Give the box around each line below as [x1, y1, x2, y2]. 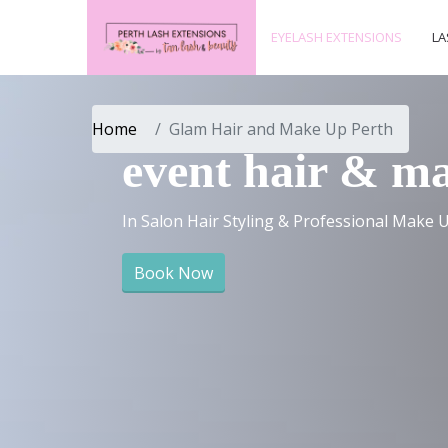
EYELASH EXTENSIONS [271, 27, 402, 46]
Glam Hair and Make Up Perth [169, 117, 393, 140]
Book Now [134, 261, 213, 284]
